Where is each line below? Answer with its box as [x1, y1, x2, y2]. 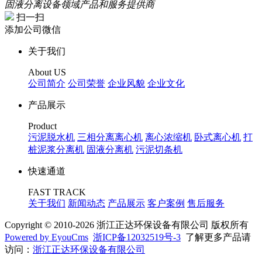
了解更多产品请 [181, 232, 251, 243]
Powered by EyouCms [5, 232, 88, 243]
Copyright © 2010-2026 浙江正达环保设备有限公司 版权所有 [5, 220, 249, 230]
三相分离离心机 [77, 132, 143, 143]
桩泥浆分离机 [28, 144, 84, 155]
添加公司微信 [5, 25, 61, 35]
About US [28, 67, 66, 78]
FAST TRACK [28, 187, 86, 198]
